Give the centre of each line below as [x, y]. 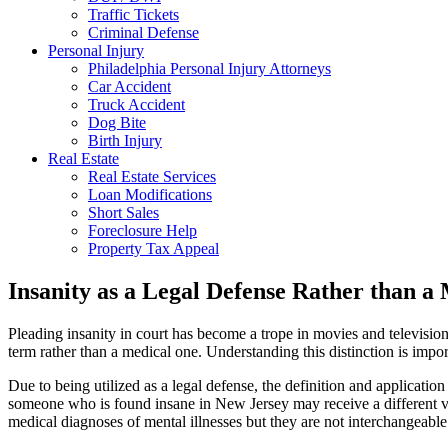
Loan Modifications [150, 194]
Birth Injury [125, 140]
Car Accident [129, 86]
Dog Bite [117, 122]
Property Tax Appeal [153, 248]
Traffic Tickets [133, 14]
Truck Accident [136, 104]
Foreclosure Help [142, 230]
